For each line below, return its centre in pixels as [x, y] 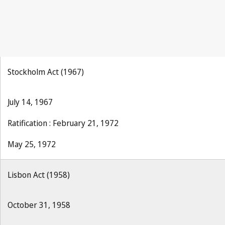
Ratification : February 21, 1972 [63, 123]
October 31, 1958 [39, 205]
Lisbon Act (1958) [39, 175]
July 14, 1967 [30, 102]
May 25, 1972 [32, 144]
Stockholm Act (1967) [46, 72]
